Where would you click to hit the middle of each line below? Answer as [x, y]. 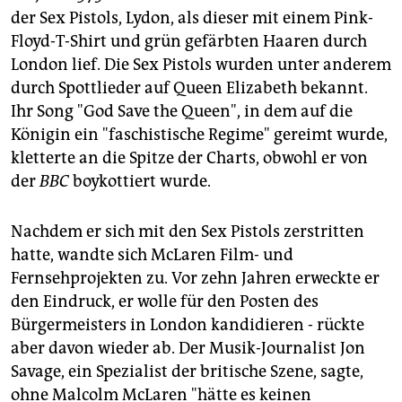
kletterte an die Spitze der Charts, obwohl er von [189, 158]
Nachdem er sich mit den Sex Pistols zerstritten [188, 232]
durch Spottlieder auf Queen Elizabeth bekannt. [189, 88]
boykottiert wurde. [140, 182]
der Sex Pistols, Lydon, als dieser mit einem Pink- [192, 18]
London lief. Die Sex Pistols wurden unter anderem [201, 65]
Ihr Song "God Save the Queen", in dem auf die [182, 112]
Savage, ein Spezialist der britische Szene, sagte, [187, 372]
